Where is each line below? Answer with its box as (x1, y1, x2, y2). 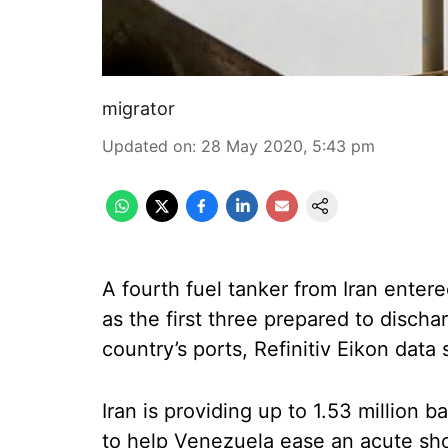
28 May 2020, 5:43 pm (201, 136, 375, 156)
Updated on (102, 136, 192, 156)
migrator (102, 98, 175, 119)
